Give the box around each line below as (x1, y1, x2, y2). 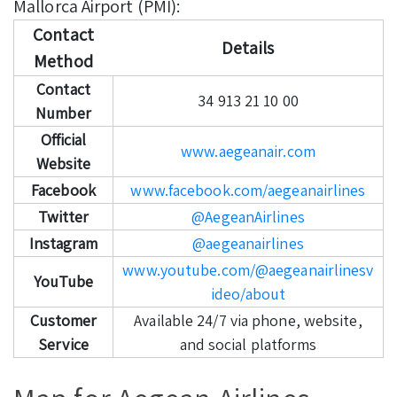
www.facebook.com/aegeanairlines (130, 179, 366, 200)
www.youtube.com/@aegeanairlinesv (122, 259, 374, 280)
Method (34, 49, 93, 73)
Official (40, 128, 87, 150)
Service (38, 333, 89, 354)
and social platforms (179, 333, 317, 354)
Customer (29, 309, 97, 331)
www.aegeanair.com (181, 140, 315, 161)
